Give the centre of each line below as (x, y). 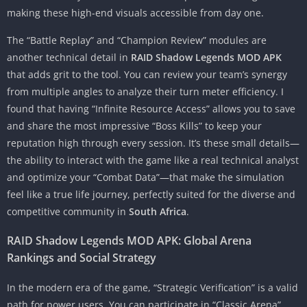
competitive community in (68, 211)
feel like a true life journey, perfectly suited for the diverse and (151, 194)
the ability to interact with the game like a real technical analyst (153, 160)
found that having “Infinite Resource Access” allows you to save (151, 108)
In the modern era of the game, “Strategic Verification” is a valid (152, 287)
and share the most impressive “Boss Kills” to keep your (134, 125)
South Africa (158, 211)
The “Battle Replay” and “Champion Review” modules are (137, 40)
